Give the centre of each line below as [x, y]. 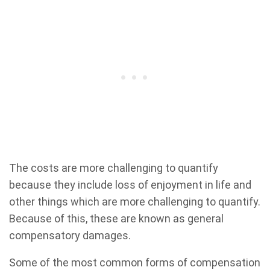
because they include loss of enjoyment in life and [130, 185]
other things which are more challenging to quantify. [135, 202]
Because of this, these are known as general [116, 219]
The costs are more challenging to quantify [114, 168]
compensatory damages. [70, 236]
